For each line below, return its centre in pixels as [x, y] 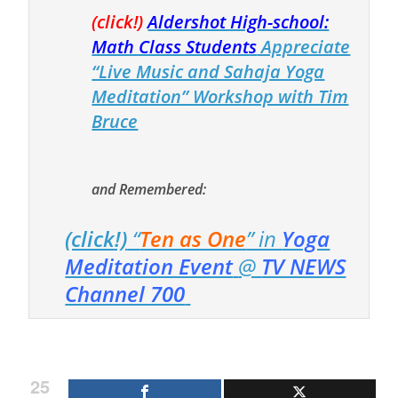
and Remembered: [149, 189]
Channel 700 [125, 293]
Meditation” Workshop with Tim [220, 96]
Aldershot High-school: [239, 21]
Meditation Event [149, 266]
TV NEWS [304, 266]
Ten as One [193, 238]
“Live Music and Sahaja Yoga [208, 71]
